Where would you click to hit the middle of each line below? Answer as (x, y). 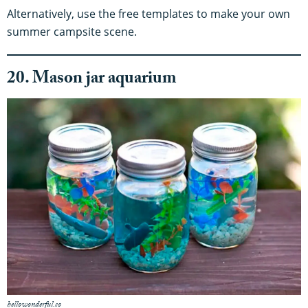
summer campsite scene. (72, 32)
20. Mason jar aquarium (92, 80)
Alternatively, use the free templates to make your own (148, 14)
